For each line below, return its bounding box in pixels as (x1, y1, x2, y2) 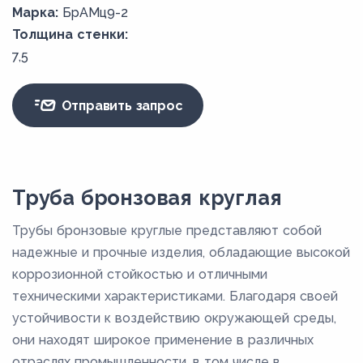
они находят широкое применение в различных (12, 332, 314, 348)
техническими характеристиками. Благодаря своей (12, 288, 338, 305)
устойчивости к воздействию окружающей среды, (12, 310, 336, 327)
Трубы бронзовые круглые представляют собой (12, 223, 322, 239)
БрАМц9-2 (62, 5, 128, 21)
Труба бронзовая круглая (12, 186, 282, 211)
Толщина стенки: (12, 27, 128, 43)
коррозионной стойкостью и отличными (12, 267, 267, 283)
